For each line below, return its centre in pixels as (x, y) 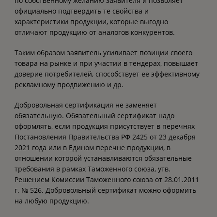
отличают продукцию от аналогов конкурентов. (95, 32)
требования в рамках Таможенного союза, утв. (93, 169)
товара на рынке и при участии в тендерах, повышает (106, 63)
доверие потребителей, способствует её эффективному (107, 74)
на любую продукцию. (52, 201)
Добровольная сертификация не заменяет (86, 105)
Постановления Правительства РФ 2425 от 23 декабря (105, 137)
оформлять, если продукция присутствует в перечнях (105, 126)
